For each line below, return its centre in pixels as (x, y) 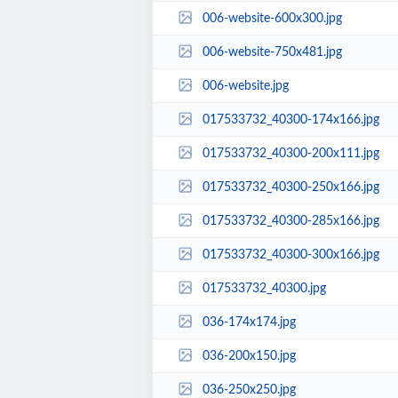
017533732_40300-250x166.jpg (291, 187)
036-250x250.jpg (249, 390)
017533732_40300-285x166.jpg (291, 221)
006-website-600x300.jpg (272, 18)
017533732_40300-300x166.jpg (291, 255)
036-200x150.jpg (249, 356)
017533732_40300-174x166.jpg (291, 119)
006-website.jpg (245, 86)
